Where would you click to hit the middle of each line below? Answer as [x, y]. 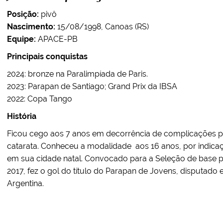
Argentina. [25, 183]
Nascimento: [31, 27]
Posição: [23, 14]
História [22, 116]
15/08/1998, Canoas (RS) [102, 27]
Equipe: [21, 39]
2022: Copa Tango [40, 99]
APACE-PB [57, 39]
